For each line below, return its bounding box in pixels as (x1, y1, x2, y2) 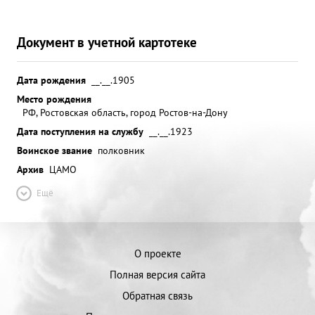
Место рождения (17, 92, 91, 105)
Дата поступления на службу (17, 124, 143, 138)
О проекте (134, 247, 181, 260)
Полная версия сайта (110, 268, 205, 281)
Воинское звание (17, 143, 92, 157)
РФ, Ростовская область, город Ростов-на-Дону (22, 105, 228, 119)
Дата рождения (17, 73, 86, 86)
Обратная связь (122, 289, 193, 302)
